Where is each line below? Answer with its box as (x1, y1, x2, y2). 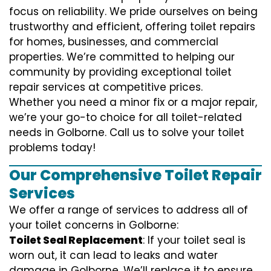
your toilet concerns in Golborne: (9, 217, 178, 232)
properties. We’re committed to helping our (9, 49, 235, 64)
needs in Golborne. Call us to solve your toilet (9, 125, 244, 140)
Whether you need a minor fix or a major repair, (9, 94, 257, 109)
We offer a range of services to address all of (9, 202, 248, 217)
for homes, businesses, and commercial (9, 34, 218, 49)
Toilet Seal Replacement (9, 232, 143, 247)
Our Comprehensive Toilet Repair (9, 165, 262, 185)
